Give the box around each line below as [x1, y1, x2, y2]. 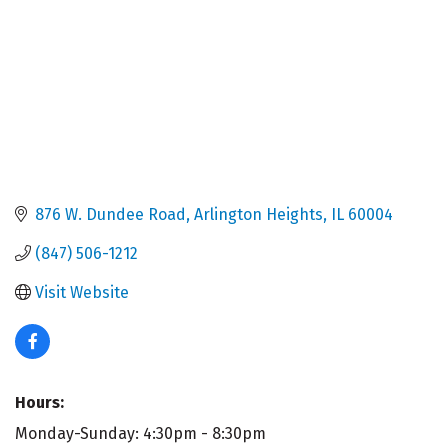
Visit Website [35, 282, 129, 302]
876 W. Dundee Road [35, 204, 186, 224]
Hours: [15, 392, 64, 412]
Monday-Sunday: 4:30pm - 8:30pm [15, 423, 266, 443]
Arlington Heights [194, 204, 323, 224]
